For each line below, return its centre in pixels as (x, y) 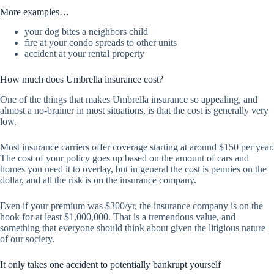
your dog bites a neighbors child (86, 32)
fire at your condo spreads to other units (101, 43)
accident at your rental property (84, 54)
